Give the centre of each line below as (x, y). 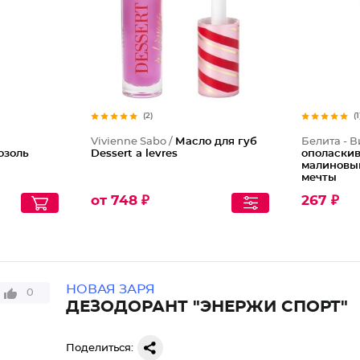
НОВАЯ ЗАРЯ (110, 289)
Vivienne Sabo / (133, 142)
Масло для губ (216, 142)
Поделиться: (99, 348)
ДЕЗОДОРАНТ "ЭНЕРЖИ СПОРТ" (207, 307)
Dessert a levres (134, 154)
